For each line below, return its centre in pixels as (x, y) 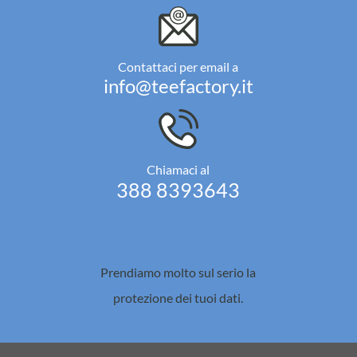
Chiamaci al (178, 169)
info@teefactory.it (178, 85)
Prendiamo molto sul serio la (178, 272)
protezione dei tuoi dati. (178, 297)
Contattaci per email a (178, 66)
